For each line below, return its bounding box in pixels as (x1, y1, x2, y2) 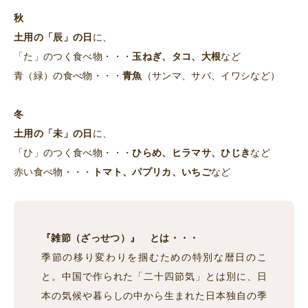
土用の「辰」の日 (14, 32, 93, 43)
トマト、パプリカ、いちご (92, 166, 212, 178)
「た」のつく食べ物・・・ (14, 51, 133, 63)
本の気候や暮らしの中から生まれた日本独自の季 (41, 290, 267, 302)
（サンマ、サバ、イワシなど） (142, 70, 280, 82)
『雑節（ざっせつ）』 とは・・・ (41, 232, 199, 244)
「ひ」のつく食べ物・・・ (14, 147, 133, 159)
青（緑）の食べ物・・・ (14, 70, 122, 82)
